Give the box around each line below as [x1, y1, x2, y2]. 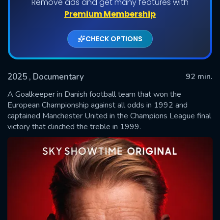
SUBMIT [96, 111, 124, 122]
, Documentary [29, 71, 84, 82]
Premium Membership [64, 8, 156, 20]
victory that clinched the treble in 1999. [7, 121, 141, 132]
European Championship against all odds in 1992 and [7, 99, 188, 110]
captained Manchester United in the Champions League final [7, 110, 211, 121]
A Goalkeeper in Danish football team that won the [7, 88, 181, 100]
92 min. [186, 71, 213, 82]
